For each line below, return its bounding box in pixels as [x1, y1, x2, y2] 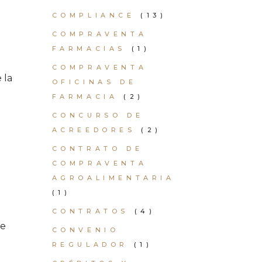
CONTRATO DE [51, 144, 143, 153]
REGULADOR [51, 240, 128, 249]
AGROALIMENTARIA [51, 174, 175, 182]
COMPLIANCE [51, 11, 135, 19]
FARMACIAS [51, 44, 126, 53]
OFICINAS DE [51, 78, 137, 86]
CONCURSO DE [51, 111, 144, 119]
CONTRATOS [51, 207, 129, 215]
